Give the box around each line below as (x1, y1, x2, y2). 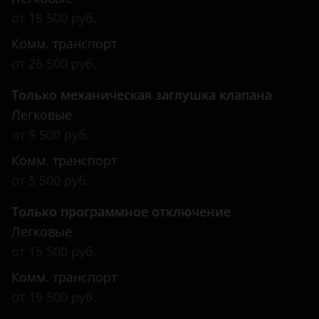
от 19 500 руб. (11, 288, 97, 305)
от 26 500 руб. (11, 55, 97, 72)
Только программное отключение (11, 203, 231, 220)
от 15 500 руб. (11, 243, 97, 260)
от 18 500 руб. (11, 9, 97, 26)
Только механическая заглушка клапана (11, 86, 272, 103)
